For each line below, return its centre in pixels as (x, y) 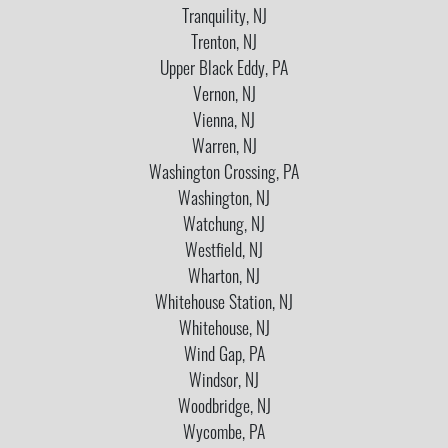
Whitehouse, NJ (224, 330)
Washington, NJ (224, 200)
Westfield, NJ (224, 252)
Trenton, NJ (224, 44)
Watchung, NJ (224, 226)
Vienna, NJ (224, 122)
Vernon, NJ (224, 96)
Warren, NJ (224, 148)
